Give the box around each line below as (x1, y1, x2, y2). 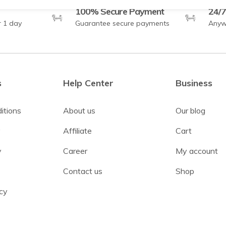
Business (175, 77, 212, 89)
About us (63, 105, 95, 116)
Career (63, 146, 87, 156)
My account (175, 146, 218, 156)
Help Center (63, 77, 114, 89)
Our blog (175, 105, 205, 116)
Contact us (63, 166, 102, 177)
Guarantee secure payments (75, 19, 169, 28)
